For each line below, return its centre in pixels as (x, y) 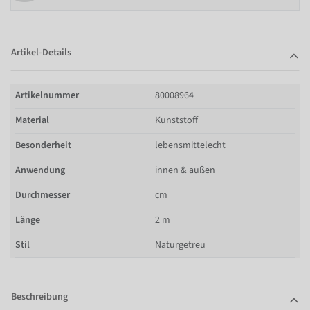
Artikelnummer (47, 95)
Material (32, 120)
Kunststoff (176, 120)
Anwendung (40, 170)
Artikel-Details (41, 52)
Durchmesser (43, 195)
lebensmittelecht (190, 145)
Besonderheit (43, 145)
